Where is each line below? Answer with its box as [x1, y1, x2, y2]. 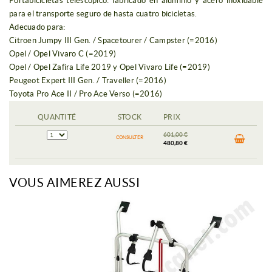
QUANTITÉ [38, 113, 76, 121]
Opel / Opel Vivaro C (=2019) [9, 49, 116, 59]
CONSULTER [116, 135, 143, 141]
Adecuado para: [9, 22, 66, 32]
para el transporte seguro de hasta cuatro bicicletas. [9, 9, 197, 19]
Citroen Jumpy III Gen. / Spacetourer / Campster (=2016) [9, 36, 217, 46]
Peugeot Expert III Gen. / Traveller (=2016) [9, 76, 166, 86]
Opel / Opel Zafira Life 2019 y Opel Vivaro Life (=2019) [9, 63, 210, 72]
